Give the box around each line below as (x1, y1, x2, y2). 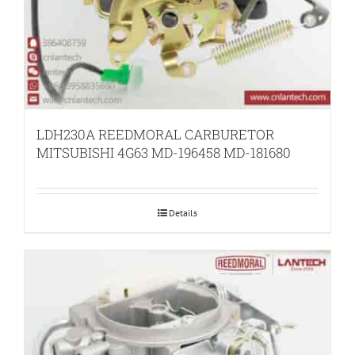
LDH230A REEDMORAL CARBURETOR (36, 125, 274, 144)
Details (169, 207, 197, 219)
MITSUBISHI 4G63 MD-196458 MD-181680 (36, 143, 291, 162)
